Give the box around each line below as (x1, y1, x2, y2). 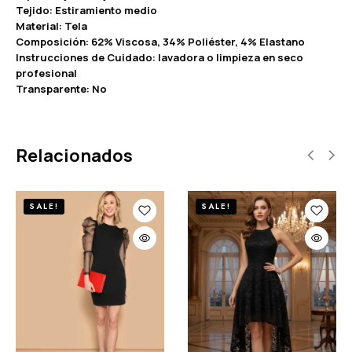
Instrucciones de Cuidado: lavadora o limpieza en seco (16, 49, 303, 64)
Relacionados (16, 143, 133, 167)
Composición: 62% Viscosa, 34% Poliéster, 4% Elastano (16, 34, 305, 49)
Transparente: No (16, 81, 107, 96)
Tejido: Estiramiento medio (16, 2, 157, 17)
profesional (16, 65, 77, 80)
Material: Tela (16, 18, 87, 33)
